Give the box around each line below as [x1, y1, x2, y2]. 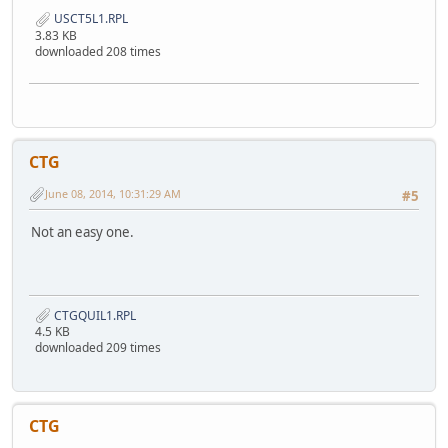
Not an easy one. [31, 222, 134, 241]
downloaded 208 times [35, 43, 161, 61]
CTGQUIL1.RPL [51, 306, 136, 324]
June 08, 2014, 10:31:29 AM [45, 185, 181, 201]
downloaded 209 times [35, 339, 161, 357]
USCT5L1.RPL [51, 10, 128, 28]
